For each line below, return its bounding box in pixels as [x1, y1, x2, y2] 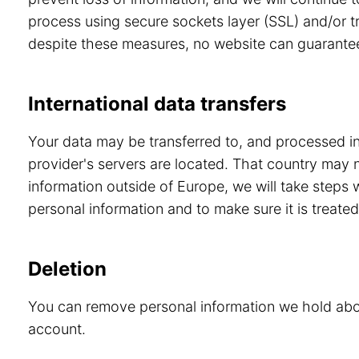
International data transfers [28, 92, 286, 115]
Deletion [28, 257, 107, 280]
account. [28, 321, 86, 337]
